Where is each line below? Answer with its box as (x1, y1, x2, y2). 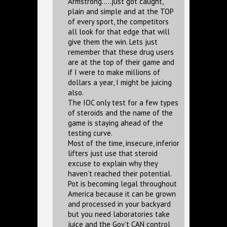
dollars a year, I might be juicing (68, 78, 172, 87)
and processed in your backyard (68, 199, 171, 209)
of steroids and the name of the (68, 108, 173, 118)
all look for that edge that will (68, 27, 170, 36)
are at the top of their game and (68, 57, 174, 67)
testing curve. (68, 128, 112, 138)
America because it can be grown (68, 189, 176, 199)
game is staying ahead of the (68, 118, 163, 128)
